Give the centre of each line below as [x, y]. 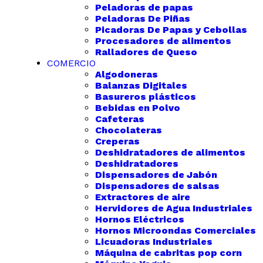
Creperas [117, 141]
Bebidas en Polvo [138, 108]
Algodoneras [127, 74]
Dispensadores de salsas [157, 186]
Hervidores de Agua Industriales [174, 208]
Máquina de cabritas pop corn [168, 253]
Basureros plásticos [146, 97]
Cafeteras [120, 119]
